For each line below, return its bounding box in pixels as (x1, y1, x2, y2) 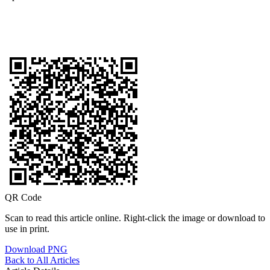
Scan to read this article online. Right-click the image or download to (5, 212, 265, 223)
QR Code (5, 192, 42, 202)
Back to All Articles (5, 254, 80, 265)
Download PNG (5, 243, 67, 254)
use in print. (5, 223, 49, 234)
